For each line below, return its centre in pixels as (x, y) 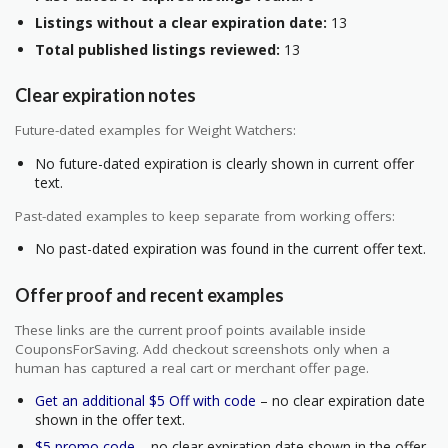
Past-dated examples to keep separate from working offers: (205, 215)
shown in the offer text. (110, 420)
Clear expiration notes (105, 95)
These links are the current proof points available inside (190, 329)
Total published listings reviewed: (157, 49)
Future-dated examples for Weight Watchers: (155, 130)
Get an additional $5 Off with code (145, 401)
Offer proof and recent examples (149, 294)
